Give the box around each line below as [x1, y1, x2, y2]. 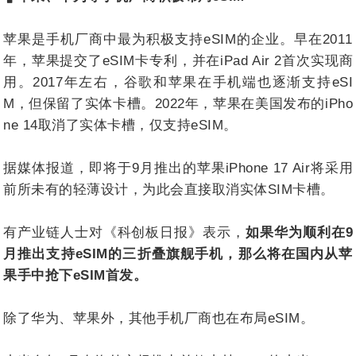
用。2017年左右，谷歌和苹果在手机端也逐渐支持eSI [3, 74, 353, 90]
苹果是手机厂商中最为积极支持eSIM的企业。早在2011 [3, 31, 353, 47]
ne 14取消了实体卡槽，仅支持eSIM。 [3, 117, 238, 133]
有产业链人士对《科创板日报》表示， [3, 224, 246, 240]
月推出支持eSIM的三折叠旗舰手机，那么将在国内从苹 [3, 246, 353, 261]
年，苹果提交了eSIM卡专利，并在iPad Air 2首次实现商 [3, 52, 353, 68]
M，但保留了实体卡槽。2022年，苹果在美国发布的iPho [3, 95, 353, 111]
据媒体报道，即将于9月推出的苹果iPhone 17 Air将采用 [3, 160, 353, 176]
